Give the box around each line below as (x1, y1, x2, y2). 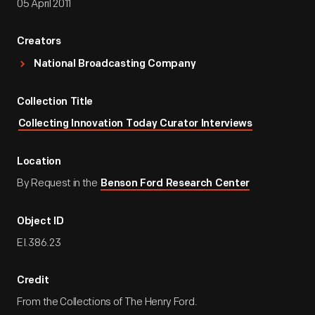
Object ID (17, 217, 64, 227)
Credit (17, 276, 49, 286)
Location (17, 157, 61, 167)
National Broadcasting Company (34, 59, 196, 70)
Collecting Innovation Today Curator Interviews (18, 119, 252, 129)
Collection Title (17, 97, 94, 108)
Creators (17, 37, 61, 47)
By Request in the (17, 176, 100, 190)
